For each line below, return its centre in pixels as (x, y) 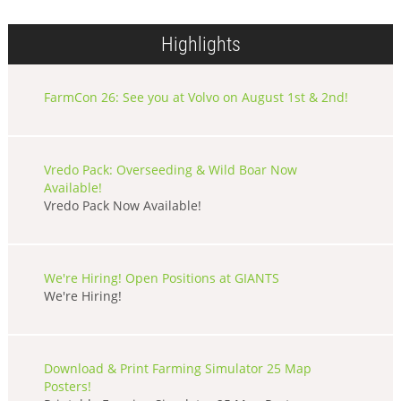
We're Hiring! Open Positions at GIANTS (161, 278)
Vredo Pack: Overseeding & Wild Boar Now (170, 170)
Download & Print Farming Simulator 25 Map (177, 368)
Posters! (67, 386)
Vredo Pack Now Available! (122, 205)
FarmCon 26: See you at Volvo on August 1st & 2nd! (196, 97)
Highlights (200, 44)
